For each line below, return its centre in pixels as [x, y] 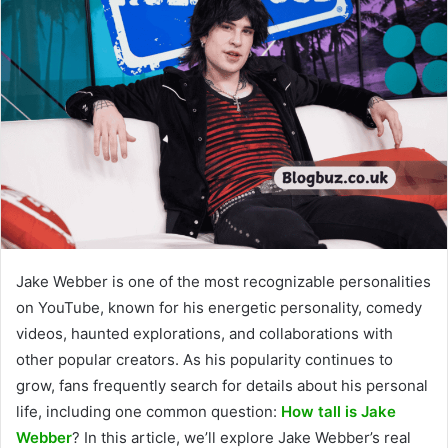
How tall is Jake [338, 411]
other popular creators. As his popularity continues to [204, 359]
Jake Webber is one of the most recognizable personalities [223, 281]
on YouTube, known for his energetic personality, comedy [219, 307]
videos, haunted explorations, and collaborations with [204, 333]
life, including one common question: [148, 411]
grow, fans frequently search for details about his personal [222, 385]
